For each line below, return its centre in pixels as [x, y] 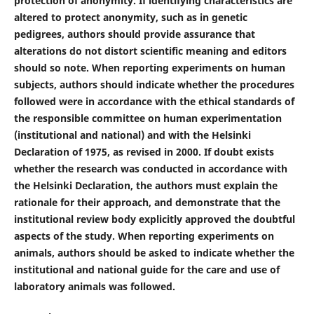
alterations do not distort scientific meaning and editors [150, 51]
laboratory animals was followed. [94, 287]
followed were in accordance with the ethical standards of [154, 102]
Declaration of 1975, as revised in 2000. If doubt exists [144, 152]
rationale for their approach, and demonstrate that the [147, 203]
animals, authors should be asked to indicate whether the [154, 253]
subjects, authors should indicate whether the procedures [154, 85]
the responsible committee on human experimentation [148, 118]
